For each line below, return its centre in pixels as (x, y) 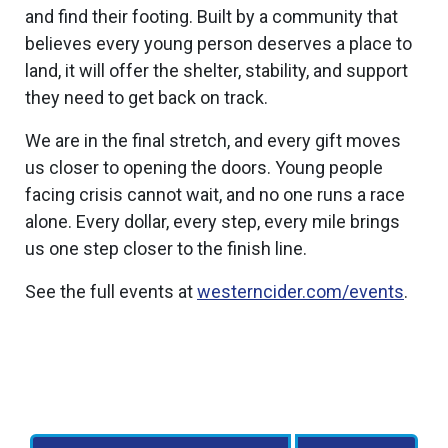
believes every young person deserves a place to (218, 43)
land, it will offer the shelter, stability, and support (216, 70)
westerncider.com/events (300, 291)
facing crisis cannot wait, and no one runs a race (215, 194)
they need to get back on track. (146, 97)
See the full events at (111, 291)
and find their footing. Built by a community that (211, 16)
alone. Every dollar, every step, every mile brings (212, 221)
